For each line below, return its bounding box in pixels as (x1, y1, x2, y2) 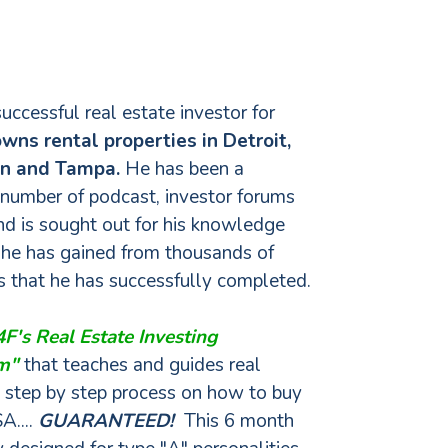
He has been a (120, 156, 244, 182)
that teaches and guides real (24, 352, 261, 378)
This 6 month (174, 408, 294, 434)
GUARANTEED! (38, 408, 174, 434)
